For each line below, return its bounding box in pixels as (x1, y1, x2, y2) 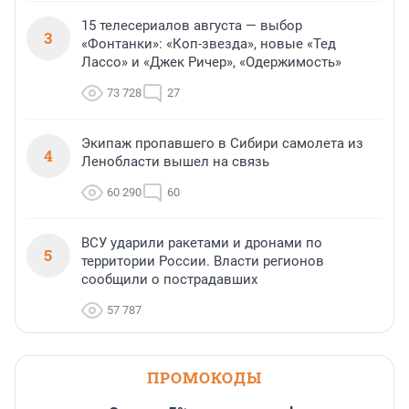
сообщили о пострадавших (81, 270, 257, 288)
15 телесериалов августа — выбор (81, 16, 302, 34)
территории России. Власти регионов (81, 252, 324, 269)
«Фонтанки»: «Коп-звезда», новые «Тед (81, 35, 336, 52)
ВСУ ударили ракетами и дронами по (81, 234, 322, 251)
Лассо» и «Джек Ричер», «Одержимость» (81, 53, 341, 70)
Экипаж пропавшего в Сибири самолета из (81, 134, 363, 152)
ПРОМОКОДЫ (147, 366, 262, 388)
